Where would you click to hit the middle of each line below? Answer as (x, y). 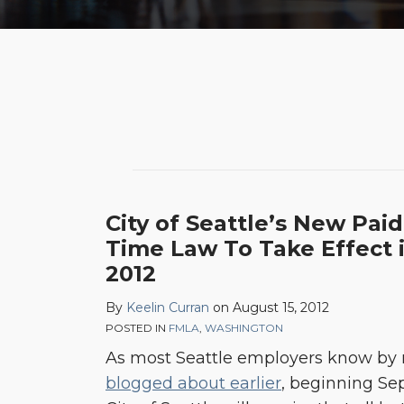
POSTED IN (137, 328)
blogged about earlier (193, 383)
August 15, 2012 (281, 308)
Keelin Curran (168, 308)
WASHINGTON (244, 328)
